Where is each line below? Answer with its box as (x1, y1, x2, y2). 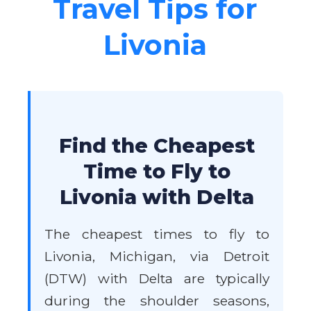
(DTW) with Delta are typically (44, 270, 269, 287)
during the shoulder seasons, (44, 292, 269, 309)
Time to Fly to (83, 158, 230, 183)
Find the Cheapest (59, 133, 255, 158)
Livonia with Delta (60, 184, 254, 209)
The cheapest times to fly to (44, 226, 269, 242)
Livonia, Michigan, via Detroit (44, 248, 269, 264)
